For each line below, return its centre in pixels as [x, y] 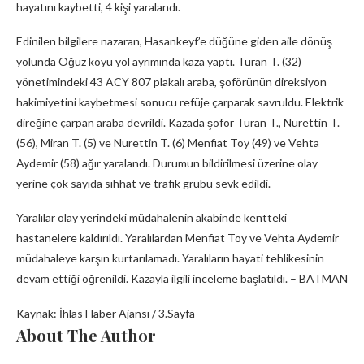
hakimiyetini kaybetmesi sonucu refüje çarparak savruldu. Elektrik [180, 102]
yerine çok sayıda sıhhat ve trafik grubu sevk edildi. [143, 184]
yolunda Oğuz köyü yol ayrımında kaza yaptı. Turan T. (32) [159, 62]
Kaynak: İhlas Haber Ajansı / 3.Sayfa [106, 314]
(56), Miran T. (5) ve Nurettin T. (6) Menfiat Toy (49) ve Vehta [168, 143]
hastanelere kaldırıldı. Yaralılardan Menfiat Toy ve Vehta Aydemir [178, 238]
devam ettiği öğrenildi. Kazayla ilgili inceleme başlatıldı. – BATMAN [182, 279]
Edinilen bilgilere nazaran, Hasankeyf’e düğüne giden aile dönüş [174, 41]
